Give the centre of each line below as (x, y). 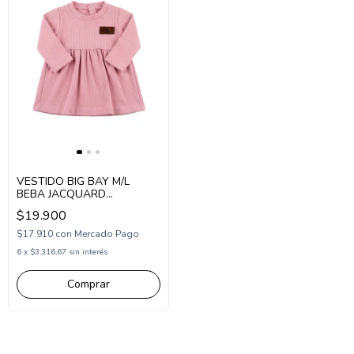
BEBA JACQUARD (61, 194)
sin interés (88, 252)
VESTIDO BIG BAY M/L (73, 181)
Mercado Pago (107, 233)
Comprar (88, 284)
